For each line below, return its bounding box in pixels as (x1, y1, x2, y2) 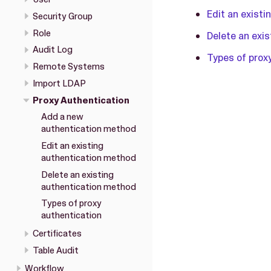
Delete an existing (41, 168, 114, 181)
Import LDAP (33, 77, 86, 90)
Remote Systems (33, 60, 105, 73)
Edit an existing (41, 140, 103, 152)
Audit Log (33, 44, 73, 56)
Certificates (33, 227, 82, 240)
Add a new (41, 111, 83, 123)
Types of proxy (41, 197, 102, 210)
